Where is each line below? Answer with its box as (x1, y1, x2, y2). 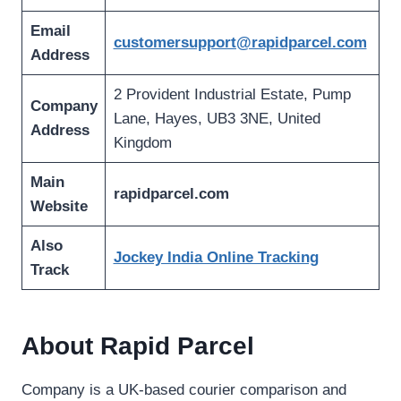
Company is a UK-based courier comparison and (21, 381, 346, 399)
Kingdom (113, 134, 172, 152)
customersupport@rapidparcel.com (113, 34, 367, 52)
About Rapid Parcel (21, 332, 254, 361)
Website (30, 198, 88, 216)
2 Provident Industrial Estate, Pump (113, 86, 351, 104)
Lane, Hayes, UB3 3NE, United (113, 110, 320, 128)
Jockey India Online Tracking (113, 249, 319, 267)
